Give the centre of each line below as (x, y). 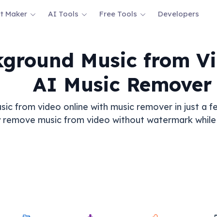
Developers (178, 14)
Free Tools (118, 14)
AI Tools (63, 14)
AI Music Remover (122, 84)
